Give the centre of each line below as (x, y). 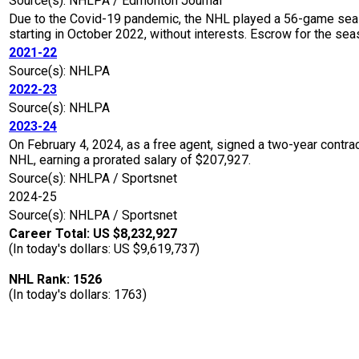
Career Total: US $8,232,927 (93, 234)
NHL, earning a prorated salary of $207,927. (130, 160)
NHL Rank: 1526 (55, 280)
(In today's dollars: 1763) (78, 295)
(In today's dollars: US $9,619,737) (104, 249)
